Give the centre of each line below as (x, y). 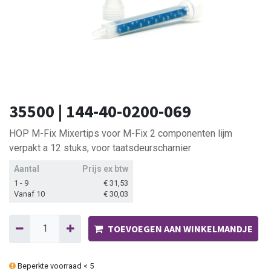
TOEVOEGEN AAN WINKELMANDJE (180, 229)
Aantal (27, 169)
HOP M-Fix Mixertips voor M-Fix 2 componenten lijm (121, 134)
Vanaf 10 (29, 194)
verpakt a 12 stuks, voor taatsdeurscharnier (100, 148)
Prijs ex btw (105, 169)
